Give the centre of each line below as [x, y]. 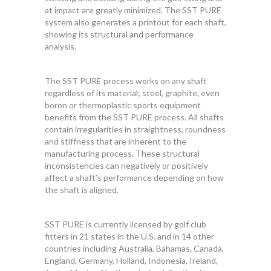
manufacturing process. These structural [122, 153]
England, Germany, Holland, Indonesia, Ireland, [131, 260]
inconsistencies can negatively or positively [126, 165]
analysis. [60, 46]
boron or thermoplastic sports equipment [123, 105]
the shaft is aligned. [82, 190]
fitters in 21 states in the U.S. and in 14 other [129, 236]
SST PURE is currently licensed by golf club [126, 224]
